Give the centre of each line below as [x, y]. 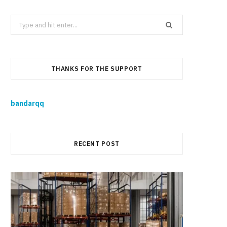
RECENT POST [97, 144]
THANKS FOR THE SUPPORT [97, 69]
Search [21, 21]
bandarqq [27, 104]
